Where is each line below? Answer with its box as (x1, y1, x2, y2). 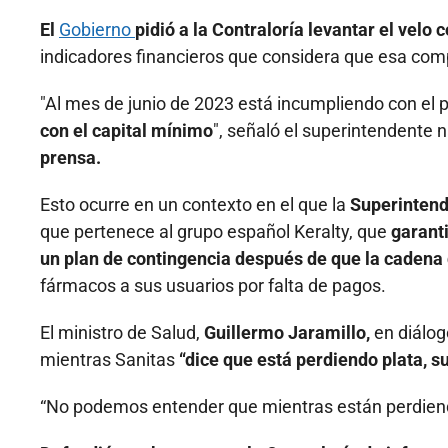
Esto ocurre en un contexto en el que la (40, 194, 350, 216)
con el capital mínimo (40, 120, 213, 142)
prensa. (40, 147, 101, 169)
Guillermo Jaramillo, (204, 322, 374, 344)
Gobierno (59, 19, 135, 41)
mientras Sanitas (40, 349, 179, 371)
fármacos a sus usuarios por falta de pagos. (40, 275, 386, 297)
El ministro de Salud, (40, 322, 204, 344)
